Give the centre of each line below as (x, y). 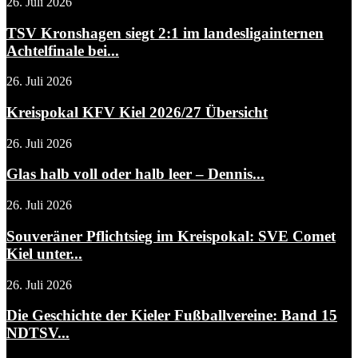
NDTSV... (38, 333)
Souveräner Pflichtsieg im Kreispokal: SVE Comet (171, 236)
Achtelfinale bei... (63, 50)
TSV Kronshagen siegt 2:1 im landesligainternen (165, 33)
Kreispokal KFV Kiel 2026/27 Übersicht (137, 113)
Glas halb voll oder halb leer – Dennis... (135, 174)
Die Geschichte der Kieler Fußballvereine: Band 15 (172, 316)
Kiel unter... (44, 253)
